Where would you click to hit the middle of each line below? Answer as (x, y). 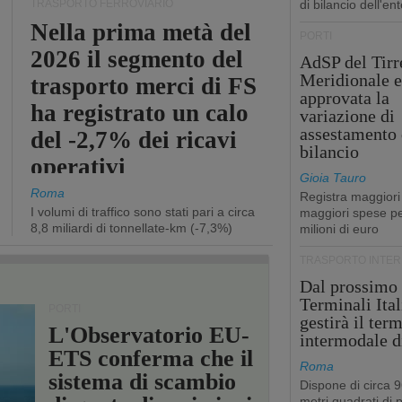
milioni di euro (339, 229)
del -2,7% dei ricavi (134, 140)
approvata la (344, 98)
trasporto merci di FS (144, 86)
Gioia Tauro (332, 178)
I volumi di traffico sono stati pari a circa (142, 212)
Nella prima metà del (141, 32)
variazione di (347, 116)
